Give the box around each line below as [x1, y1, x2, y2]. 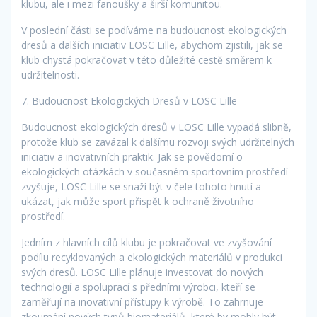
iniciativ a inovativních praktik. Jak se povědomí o [21, 150, 243, 164]
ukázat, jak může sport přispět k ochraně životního [21, 195, 254, 209]
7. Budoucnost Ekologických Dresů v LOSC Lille [21, 94, 237, 108]
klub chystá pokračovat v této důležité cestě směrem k [21, 53, 272, 67]
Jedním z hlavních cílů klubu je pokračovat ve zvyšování [21, 236, 272, 250]
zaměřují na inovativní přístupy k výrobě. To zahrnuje [21, 295, 263, 309]
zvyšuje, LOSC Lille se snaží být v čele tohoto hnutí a [21, 180, 261, 194]
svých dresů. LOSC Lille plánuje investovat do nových [21, 265, 263, 279]
